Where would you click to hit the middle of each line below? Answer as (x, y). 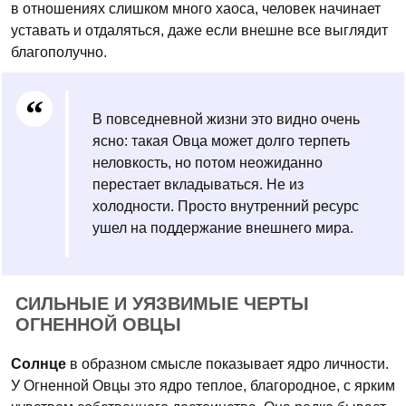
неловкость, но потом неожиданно (208, 163)
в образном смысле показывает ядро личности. (227, 364)
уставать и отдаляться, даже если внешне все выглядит (199, 30)
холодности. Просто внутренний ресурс (226, 206)
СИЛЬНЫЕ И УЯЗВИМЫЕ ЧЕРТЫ (162, 304)
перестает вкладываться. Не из (198, 184)
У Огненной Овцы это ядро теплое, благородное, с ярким (203, 386)
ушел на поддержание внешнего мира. (223, 228)
